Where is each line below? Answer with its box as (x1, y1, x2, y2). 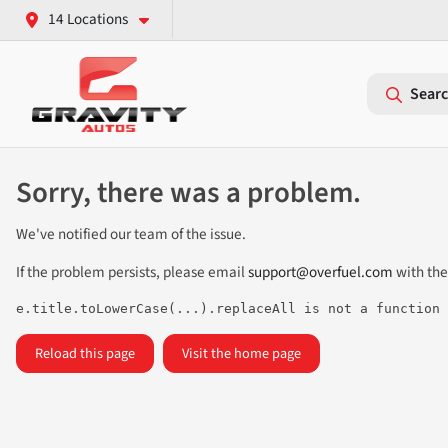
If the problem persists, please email (16, 261, 248, 284)
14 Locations (48, 8, 128, 30)
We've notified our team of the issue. (16, 223, 246, 246)
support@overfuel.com (248, 261, 393, 284)
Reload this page (35, 343, 135, 365)
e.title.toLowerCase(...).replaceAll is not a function (16, 301, 440, 317)
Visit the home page (182, 343, 301, 365)
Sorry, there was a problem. (16, 172, 361, 215)
